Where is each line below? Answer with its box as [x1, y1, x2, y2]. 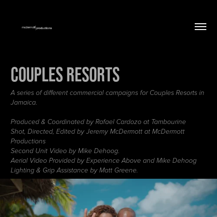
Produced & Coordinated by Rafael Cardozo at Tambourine [11, 118, 186, 126]
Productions [11, 137, 46, 145]
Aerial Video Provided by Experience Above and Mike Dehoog [11, 156, 197, 165]
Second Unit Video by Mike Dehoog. [11, 147, 120, 155]
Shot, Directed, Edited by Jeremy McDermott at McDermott [11, 127, 185, 136]
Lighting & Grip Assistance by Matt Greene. [11, 166, 139, 174]
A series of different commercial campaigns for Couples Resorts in [11, 89, 205, 97]
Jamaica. [11, 98, 38, 107]
